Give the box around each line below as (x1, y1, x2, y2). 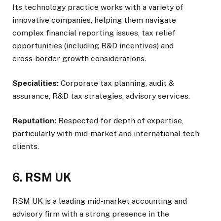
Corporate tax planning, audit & (61, 78, 174, 88)
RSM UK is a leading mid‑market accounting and (12, 196, 187, 206)
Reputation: (12, 116, 58, 126)
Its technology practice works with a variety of (12, 2, 184, 12)
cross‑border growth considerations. (12, 53, 148, 63)
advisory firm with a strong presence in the (12, 209, 169, 219)
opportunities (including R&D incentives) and (12, 40, 174, 50)
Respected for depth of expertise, (58, 116, 184, 126)
